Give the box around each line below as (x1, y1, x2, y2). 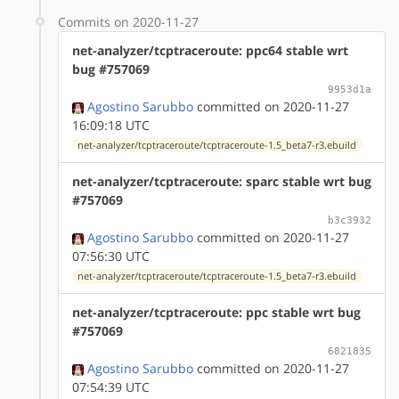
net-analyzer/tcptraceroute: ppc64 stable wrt (72, 41, 348, 59)
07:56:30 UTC (72, 247, 150, 265)
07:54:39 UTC (72, 378, 150, 395)
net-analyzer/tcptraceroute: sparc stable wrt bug (72, 172, 371, 190)
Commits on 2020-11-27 (58, 12, 199, 30)
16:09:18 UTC (72, 116, 150, 134)
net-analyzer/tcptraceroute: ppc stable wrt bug (72, 303, 361, 321)
